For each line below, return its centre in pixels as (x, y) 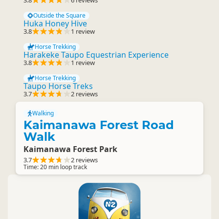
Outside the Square (59, 15)
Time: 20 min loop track (55, 167)
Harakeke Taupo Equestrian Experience (96, 55)
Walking (43, 113)
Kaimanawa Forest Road (99, 125)
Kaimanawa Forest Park (70, 149)
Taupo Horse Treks (58, 86)
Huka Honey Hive (55, 23)
